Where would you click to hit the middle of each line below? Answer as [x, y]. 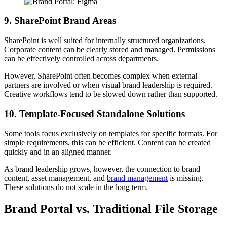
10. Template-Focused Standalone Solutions [94, 113]
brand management [137, 178]
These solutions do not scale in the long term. [76, 187]
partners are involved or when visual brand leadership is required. [108, 85]
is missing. [185, 178]
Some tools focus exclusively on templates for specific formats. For [111, 133]
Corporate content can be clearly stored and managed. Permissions [110, 50]
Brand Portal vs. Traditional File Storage [111, 209]
